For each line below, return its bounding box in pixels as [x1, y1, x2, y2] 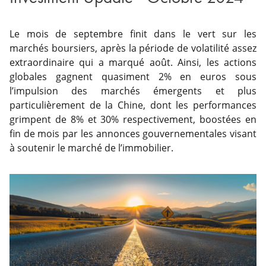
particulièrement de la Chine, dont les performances [9, 99, 256, 112]
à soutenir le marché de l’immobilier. [9, 141, 173, 154]
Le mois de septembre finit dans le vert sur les [9, 27, 256, 40]
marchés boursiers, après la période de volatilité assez [9, 42, 256, 55]
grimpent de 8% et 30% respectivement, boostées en [9, 113, 256, 126]
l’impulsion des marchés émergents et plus [9, 84, 256, 97]
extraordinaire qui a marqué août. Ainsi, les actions [9, 56, 256, 69]
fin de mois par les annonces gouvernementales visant [9, 127, 256, 140]
